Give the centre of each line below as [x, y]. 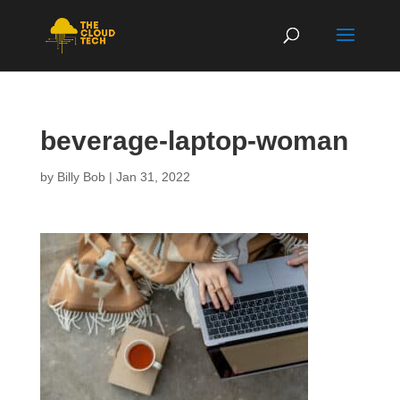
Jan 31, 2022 [153, 177]
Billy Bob [81, 177]
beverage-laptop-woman [194, 141]
